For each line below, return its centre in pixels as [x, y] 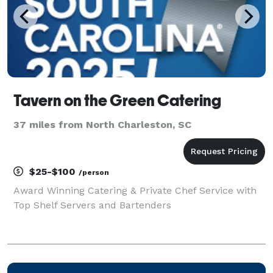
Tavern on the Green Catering [117, 100]
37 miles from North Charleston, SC [102, 124]
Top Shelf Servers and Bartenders [92, 205]
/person [94, 172]
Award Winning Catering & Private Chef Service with [135, 190]
